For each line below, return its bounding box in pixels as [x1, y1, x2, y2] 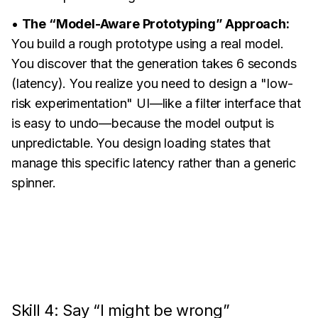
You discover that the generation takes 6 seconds [11, 56, 297, 71]
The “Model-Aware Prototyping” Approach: [21, 16, 290, 31]
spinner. [11, 175, 56, 190]
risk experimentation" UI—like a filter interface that [11, 96, 301, 111]
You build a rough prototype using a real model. [11, 36, 284, 51]
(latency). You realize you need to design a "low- [11, 76, 294, 91]
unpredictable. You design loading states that [11, 136, 270, 150]
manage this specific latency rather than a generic [11, 155, 297, 170]
